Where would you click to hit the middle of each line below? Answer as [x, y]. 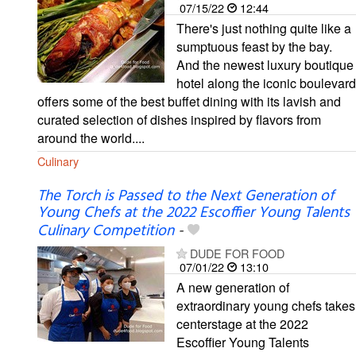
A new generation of [233, 287]
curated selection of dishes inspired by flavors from [179, 119]
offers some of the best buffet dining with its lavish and [189, 101]
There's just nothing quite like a [264, 28]
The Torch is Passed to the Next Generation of [186, 196]
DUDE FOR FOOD [237, 253]
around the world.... [91, 137]
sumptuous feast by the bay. [254, 46]
